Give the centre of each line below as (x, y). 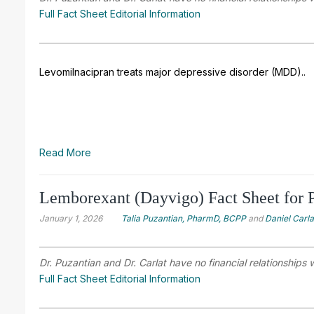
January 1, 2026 (71, 218)
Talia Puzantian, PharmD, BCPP (184, 218)
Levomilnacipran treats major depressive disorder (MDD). (171, 71)
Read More (65, 152)
